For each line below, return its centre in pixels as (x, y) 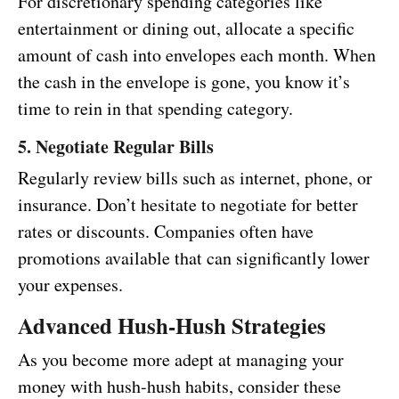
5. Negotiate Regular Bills (116, 147)
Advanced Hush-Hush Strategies (172, 326)
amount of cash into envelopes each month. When (197, 55)
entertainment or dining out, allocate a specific (186, 28)
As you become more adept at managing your (181, 360)
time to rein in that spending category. (155, 109)
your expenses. (70, 285)
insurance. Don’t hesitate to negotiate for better (188, 205)
